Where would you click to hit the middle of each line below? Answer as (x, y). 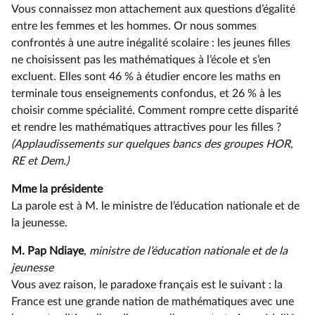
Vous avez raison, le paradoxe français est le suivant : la (147, 285)
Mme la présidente (57, 189)
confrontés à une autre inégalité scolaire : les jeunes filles (151, 43)
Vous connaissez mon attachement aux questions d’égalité (153, 9)
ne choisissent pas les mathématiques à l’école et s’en (141, 60)
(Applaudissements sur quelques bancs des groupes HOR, (152, 144)
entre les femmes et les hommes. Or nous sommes (134, 26)
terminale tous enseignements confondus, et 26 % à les (146, 94)
